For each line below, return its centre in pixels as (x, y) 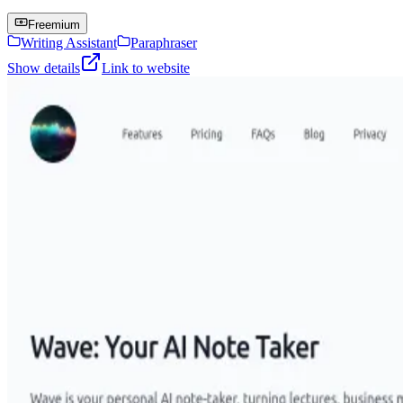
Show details (44, 67)
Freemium (54, 24)
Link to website (146, 67)
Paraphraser (164, 42)
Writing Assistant (69, 42)
